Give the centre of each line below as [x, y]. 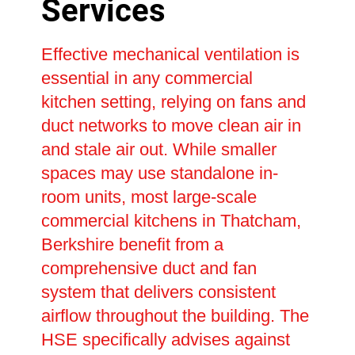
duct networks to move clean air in [171, 126]
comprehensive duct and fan [149, 269]
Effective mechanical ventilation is [170, 55]
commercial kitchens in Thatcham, [171, 221]
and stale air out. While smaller [158, 150]
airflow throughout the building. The [175, 316]
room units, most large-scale [149, 197]
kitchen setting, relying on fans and [173, 102]
